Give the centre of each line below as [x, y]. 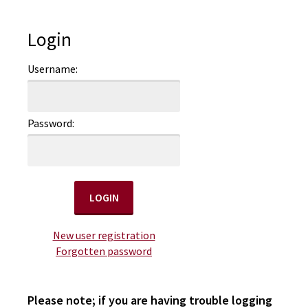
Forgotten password [104, 251]
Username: [53, 68]
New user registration [104, 235]
